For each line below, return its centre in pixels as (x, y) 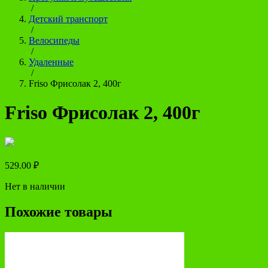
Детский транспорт (68, 19)
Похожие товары (59, 211)
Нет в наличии (35, 186)
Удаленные (51, 62)
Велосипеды (54, 40)
